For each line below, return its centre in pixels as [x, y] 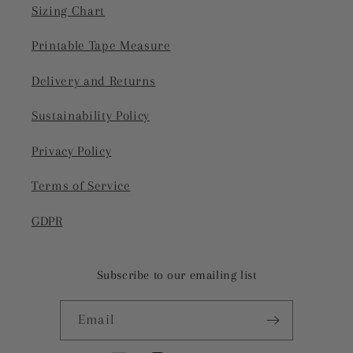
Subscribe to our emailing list [176, 275]
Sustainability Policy [91, 116]
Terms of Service [81, 186]
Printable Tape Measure [101, 46]
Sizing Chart [68, 11]
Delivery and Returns [94, 81]
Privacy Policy [72, 151]
